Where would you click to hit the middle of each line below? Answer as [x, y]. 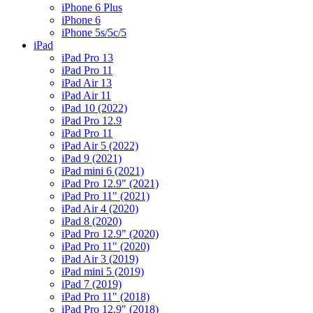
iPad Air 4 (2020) [100, 209]
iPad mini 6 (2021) [103, 171]
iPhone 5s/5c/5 [94, 32]
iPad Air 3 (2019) [100, 259]
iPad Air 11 [86, 95]
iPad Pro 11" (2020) [105, 246]
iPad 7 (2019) [92, 284]
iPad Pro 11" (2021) [105, 196]
